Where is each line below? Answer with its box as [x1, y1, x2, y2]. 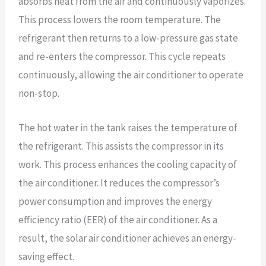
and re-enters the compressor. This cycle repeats [18, 49, 226, 63]
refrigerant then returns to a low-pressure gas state [18, 31, 238, 45]
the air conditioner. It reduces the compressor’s [18, 176, 220, 189]
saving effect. [18, 249, 74, 263]
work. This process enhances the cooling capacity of [18, 157, 237, 171]
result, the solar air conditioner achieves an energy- [18, 231, 236, 245]
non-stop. [18, 86, 59, 100]
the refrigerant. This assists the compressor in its [18, 139, 224, 153]
